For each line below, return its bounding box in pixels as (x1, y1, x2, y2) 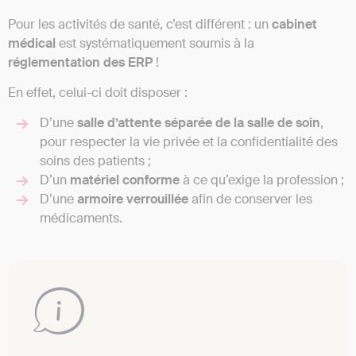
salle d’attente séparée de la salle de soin (77, 114, 320, 132)
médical (8, 34, 56, 52)
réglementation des (8, 53, 125, 71)
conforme (122, 172, 180, 189)
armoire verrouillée (77, 191, 188, 208)
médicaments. (40, 210, 122, 227)
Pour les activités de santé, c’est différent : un (8, 15, 269, 33)
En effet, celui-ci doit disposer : (8, 83, 188, 101)
